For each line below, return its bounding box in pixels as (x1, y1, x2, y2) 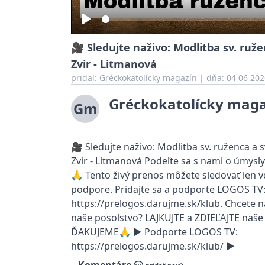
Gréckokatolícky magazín (99, 72, 197, 84)
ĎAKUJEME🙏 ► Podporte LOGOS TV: (71, 225, 238, 239)
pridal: (71, 72, 99, 84)
